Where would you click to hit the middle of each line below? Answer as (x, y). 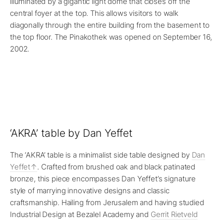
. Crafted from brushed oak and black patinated (116, 167)
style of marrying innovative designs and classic (90, 191)
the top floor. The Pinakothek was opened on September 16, (111, 37)
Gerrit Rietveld (174, 215)
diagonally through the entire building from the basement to (110, 25)
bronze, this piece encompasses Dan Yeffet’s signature (103, 179)
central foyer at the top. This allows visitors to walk (94, 13)
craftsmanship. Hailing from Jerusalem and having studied (107, 203)
